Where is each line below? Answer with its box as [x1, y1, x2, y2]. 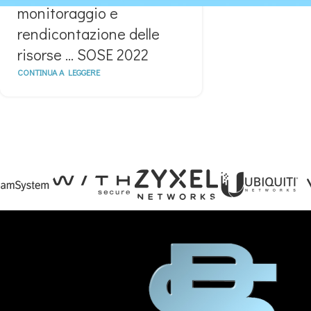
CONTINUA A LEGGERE [17, 67, 100, 78]
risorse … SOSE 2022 [17, 44, 149, 65]
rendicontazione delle [17, 24, 160, 44]
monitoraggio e [17, 3, 118, 24]
